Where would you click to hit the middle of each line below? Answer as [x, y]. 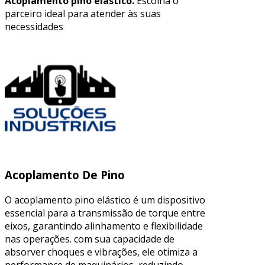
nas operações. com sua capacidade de [90, 239]
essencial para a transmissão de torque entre [105, 213]
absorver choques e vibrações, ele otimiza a [101, 252]
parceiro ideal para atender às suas [83, 13]
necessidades [34, 26]
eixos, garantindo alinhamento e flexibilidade [104, 226]
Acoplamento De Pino [65, 175]
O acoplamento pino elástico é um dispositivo [105, 200]
